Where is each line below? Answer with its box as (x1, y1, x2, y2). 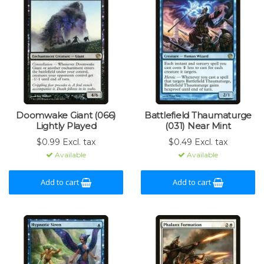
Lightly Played (35, 120, 97, 131)
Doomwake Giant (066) (16, 110, 116, 121)
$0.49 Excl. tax (169, 137, 227, 147)
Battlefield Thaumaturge (144, 110, 252, 121)
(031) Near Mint (165, 120, 231, 131)
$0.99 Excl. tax (37, 137, 95, 147)
